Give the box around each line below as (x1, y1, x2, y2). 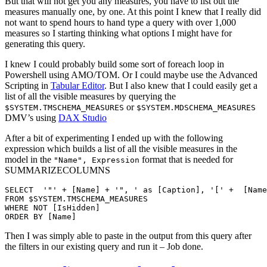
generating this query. (5, 39, 85, 49)
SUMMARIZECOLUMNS (5, 165, 110, 176)
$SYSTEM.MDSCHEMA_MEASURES (136, 103, 256, 113)
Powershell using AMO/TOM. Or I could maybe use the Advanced (5, 70, 257, 80)
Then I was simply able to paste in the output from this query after (5, 231, 252, 241)
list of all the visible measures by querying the (5, 91, 176, 102)
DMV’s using (5, 113, 58, 123)
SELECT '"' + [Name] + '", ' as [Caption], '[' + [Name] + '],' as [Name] (5, 185, 33, 195)
